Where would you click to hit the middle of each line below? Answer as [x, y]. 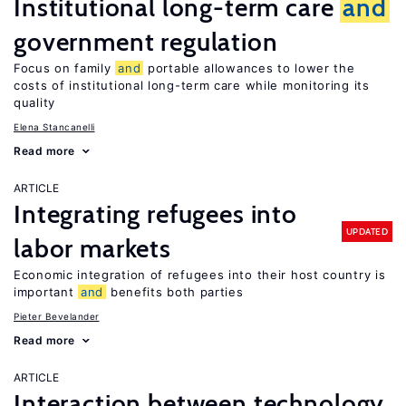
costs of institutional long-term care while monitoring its [192, 85]
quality [34, 102]
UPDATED [367, 231]
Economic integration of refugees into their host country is [200, 275]
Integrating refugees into [155, 214]
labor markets [92, 248]
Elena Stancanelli [54, 127]
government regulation [146, 42]
